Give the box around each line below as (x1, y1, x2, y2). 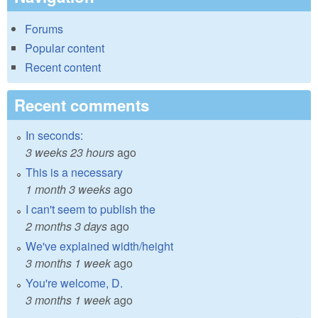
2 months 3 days (26, 218, 107, 235)
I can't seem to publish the (26, 201, 155, 218)
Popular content (25, 40, 104, 57)
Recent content (25, 59, 101, 76)
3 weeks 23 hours (26, 144, 114, 161)
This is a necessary (26, 164, 123, 181)
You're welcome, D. (26, 275, 123, 292)
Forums (25, 21, 63, 38)
